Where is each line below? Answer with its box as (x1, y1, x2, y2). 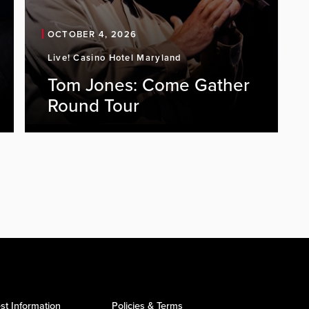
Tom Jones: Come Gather (47, 74, 250, 96)
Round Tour (47, 95, 139, 117)
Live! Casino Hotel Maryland (47, 52, 182, 63)
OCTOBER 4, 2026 (47, 29, 137, 40)
